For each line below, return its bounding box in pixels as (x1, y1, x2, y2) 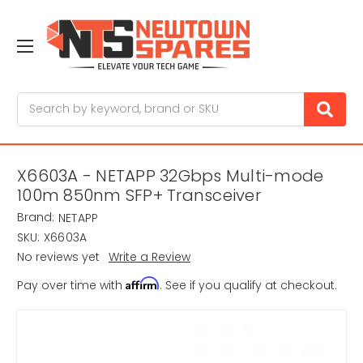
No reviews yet (17, 249, 100, 266)
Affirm (126, 276, 160, 291)
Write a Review (108, 249, 190, 266)
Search (17, 92, 58, 109)
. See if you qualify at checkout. (160, 277, 337, 294)
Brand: (17, 209, 54, 226)
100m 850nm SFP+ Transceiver (17, 184, 261, 207)
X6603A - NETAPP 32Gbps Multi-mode (17, 164, 324, 188)
